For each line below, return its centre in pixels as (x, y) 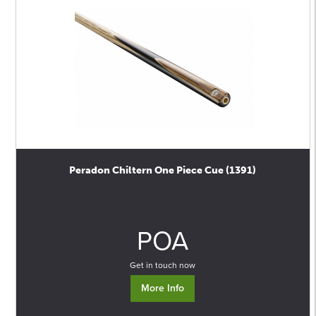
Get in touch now (163, 265)
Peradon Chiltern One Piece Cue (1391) (163, 170)
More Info (163, 288)
